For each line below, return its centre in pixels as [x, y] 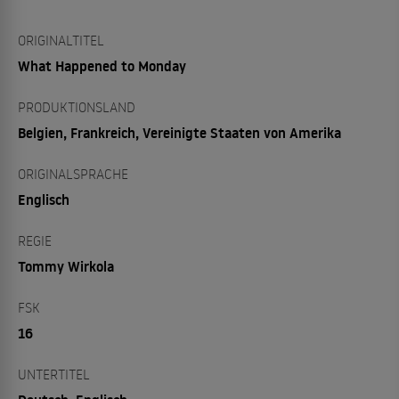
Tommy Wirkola [66, 266]
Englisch [44, 199]
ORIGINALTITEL [61, 40]
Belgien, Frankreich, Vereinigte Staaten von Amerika [179, 132]
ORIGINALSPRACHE [73, 173]
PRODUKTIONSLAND [77, 106]
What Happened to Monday [102, 65]
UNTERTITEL [54, 374]
